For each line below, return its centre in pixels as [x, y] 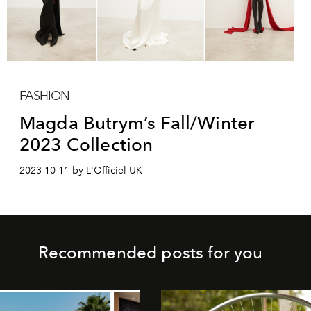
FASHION [44, 95]
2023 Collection [86, 144]
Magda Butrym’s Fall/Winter [137, 122]
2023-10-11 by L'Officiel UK [81, 170]
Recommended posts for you [150, 252]
